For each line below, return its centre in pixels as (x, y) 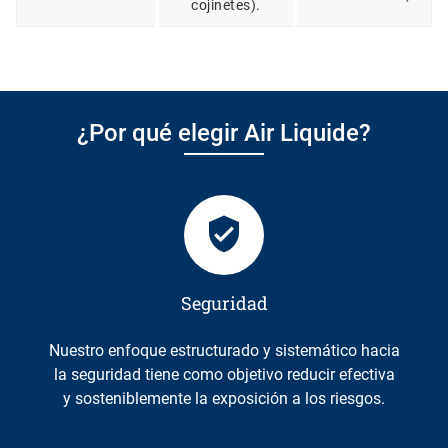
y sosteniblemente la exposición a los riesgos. (224, 399)
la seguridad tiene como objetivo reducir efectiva (224, 375)
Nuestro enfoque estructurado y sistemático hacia (54, 351)
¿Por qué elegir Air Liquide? (224, 133)
